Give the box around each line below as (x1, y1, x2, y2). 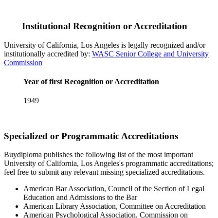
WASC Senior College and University (92, 49, 209, 58)
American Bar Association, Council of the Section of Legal (23, 184, 204, 193)
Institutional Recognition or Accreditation (19, 20, 187, 31)
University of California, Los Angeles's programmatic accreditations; (4, 159, 214, 168)
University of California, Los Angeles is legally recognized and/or (4, 40, 205, 49)
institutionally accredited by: (4, 49, 92, 58)
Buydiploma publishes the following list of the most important (4, 150, 193, 159)
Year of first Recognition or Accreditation (23, 77, 159, 86)
